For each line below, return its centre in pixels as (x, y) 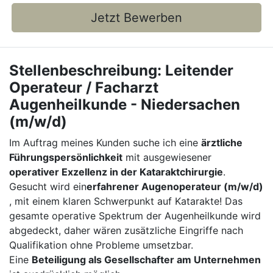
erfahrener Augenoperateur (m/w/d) (175, 186)
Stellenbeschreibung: (85, 70)
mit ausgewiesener (167, 157)
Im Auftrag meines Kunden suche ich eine (105, 143)
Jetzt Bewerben (136, 18)
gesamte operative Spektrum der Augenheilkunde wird (135, 216)
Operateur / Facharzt (84, 87)
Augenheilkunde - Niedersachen (125, 105)
